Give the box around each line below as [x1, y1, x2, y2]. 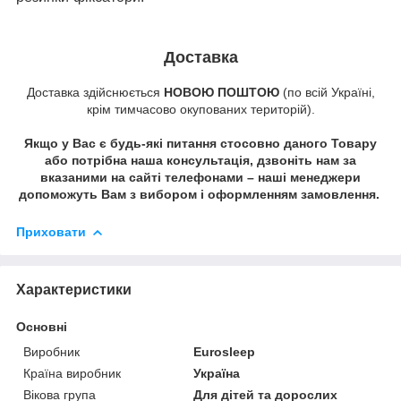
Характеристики [16, 282, 132, 298]
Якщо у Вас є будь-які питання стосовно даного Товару [24, 136, 377, 151]
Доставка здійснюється [26, 85, 164, 100]
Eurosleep [193, 345, 256, 360]
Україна [193, 366, 241, 381]
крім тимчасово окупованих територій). [86, 102, 315, 117]
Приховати [16, 225, 86, 240]
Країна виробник [23, 366, 121, 381]
